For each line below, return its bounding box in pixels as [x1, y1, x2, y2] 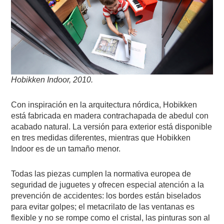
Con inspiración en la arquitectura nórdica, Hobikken [11, 100, 197, 109]
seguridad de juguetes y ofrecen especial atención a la [11, 180, 204, 189]
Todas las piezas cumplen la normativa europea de [11, 169, 191, 178]
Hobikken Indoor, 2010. [11, 75, 93, 84]
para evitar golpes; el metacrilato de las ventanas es [11, 202, 195, 211]
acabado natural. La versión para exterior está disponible [11, 122, 212, 131]
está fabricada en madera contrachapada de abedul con [11, 111, 209, 120]
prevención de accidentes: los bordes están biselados [11, 191, 201, 200]
